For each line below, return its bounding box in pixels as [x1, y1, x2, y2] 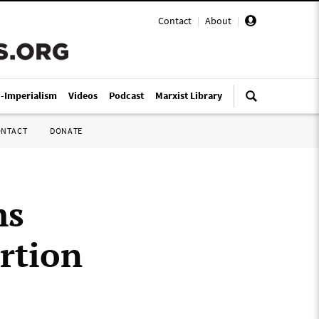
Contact [158, 14, 192, 27]
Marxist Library [155, 89, 222, 102]
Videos [68, 89, 98, 102]
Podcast [109, 89, 144, 102]
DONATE [50, 125, 83, 136]
